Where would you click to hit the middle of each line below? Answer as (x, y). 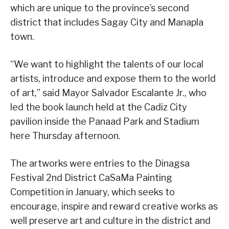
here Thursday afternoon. (65, 136)
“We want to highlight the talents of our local (107, 64)
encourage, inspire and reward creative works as (114, 207)
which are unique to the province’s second (100, 8)
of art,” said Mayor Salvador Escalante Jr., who (108, 93)
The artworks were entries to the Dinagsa (100, 164)
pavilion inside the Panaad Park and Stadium (105, 122)
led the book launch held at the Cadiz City (99, 107)
